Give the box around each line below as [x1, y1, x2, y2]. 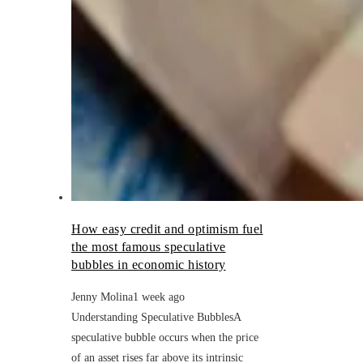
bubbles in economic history [71, 257, 226, 271]
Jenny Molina [71, 290, 133, 303]
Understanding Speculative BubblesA [71, 310, 241, 323]
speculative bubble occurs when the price [71, 331, 258, 344]
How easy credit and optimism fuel [71, 221, 263, 236]
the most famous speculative [71, 239, 226, 254]
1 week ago [133, 290, 185, 303]
